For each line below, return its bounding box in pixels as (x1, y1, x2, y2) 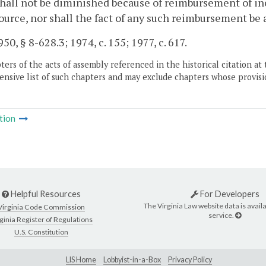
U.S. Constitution (14, 227, 68, 237)
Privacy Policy (168, 255, 212, 264)
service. (208, 210, 235, 220)
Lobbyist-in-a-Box (103, 255, 161, 264)
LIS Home (66, 255, 96, 264)
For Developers (198, 189, 259, 199)
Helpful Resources (9, 189, 81, 199)
